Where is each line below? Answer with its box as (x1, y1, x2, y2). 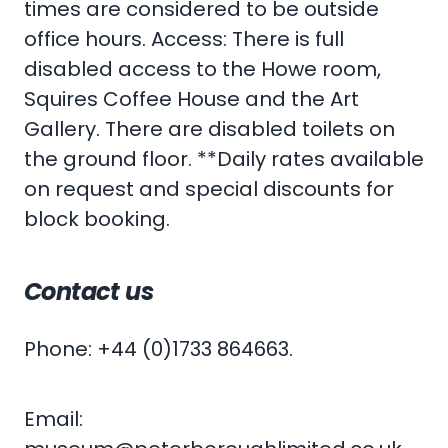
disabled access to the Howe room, (24, 55, 381, 84)
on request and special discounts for (24, 175, 394, 204)
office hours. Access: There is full (24, 25, 344, 54)
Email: (24, 405, 83, 434)
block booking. (24, 205, 170, 234)
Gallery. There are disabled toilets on (24, 115, 395, 144)
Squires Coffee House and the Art (24, 85, 359, 114)
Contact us (24, 275, 153, 309)
